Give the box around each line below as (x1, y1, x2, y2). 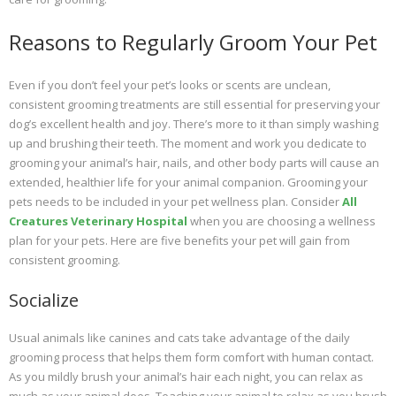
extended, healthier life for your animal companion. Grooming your (9, 174, 368, 191)
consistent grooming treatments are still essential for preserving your (9, 96, 380, 113)
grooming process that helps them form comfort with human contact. (9, 349, 374, 366)
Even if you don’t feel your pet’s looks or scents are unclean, (9, 77, 331, 94)
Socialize (9, 288, 79, 313)
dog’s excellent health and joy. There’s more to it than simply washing (9, 116, 378, 133)
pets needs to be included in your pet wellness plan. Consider (9, 194, 342, 210)
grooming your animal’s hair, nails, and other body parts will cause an (9, 155, 379, 171)
